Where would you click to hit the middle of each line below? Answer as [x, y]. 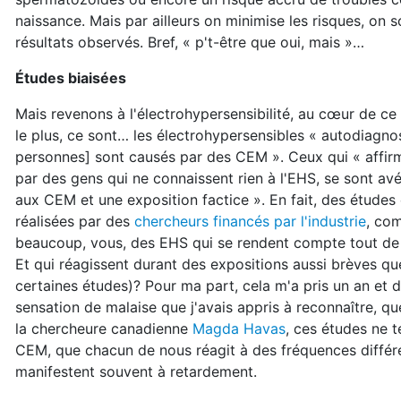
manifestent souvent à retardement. [136, 371]
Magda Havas [239, 328]
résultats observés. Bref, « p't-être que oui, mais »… [190, 42]
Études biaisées [71, 78]
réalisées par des [73, 221]
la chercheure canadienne [104, 328]
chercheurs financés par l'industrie [248, 221]
